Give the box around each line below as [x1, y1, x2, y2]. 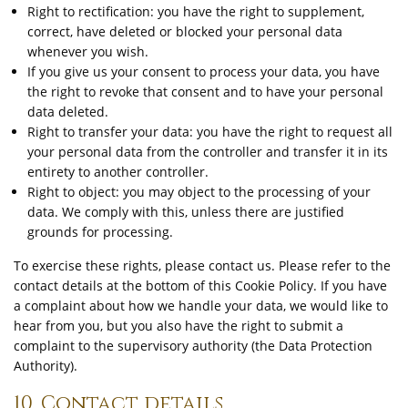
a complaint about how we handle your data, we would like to [14, 297, 388, 314]
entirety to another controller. [27, 163, 209, 180]
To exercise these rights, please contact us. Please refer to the [14, 257, 391, 274]
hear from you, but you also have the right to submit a [14, 317, 343, 334]
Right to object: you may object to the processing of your [27, 183, 371, 200]
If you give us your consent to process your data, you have [27, 63, 380, 80]
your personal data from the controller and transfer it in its [27, 143, 388, 160]
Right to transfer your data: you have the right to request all [27, 123, 393, 140]
